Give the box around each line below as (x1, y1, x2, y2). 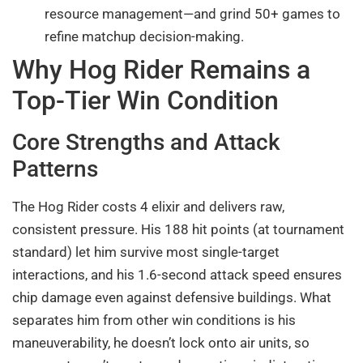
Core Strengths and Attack (12, 128, 280, 156)
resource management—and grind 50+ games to (45, 5, 340, 22)
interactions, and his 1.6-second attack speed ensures (12, 266, 342, 283)
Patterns (12, 155, 98, 182)
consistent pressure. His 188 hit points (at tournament (12, 220, 344, 237)
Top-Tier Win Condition (12, 84, 279, 116)
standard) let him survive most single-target (12, 243, 280, 260)
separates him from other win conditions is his (12, 311, 296, 328)
